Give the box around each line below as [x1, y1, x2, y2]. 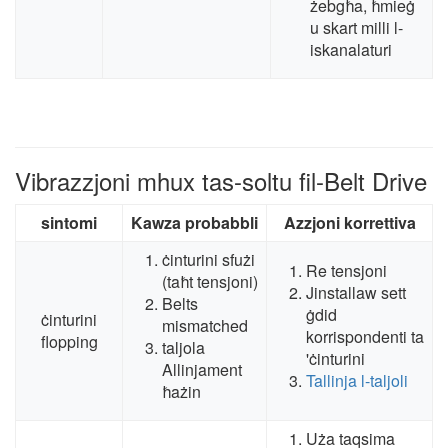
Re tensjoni [306, 259, 387, 283]
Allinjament [162, 358, 242, 382]
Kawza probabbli [131, 211, 258, 235]
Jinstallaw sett [306, 281, 406, 305]
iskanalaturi [310, 38, 392, 62]
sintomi [41, 211, 97, 235]
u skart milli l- [310, 16, 403, 40]
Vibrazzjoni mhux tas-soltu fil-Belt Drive [15, 163, 427, 199]
